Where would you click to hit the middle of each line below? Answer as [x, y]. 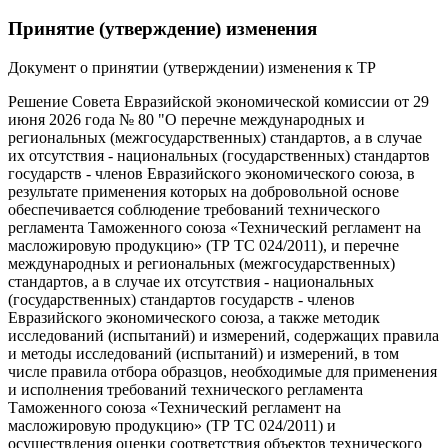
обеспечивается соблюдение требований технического [194, 209]
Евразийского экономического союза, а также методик [194, 317]
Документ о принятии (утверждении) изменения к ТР [192, 67]
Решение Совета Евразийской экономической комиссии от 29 [218, 101]
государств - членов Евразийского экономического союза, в [211, 173]
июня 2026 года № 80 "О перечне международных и [186, 119]
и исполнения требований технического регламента [185, 389]
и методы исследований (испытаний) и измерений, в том [203, 353]
